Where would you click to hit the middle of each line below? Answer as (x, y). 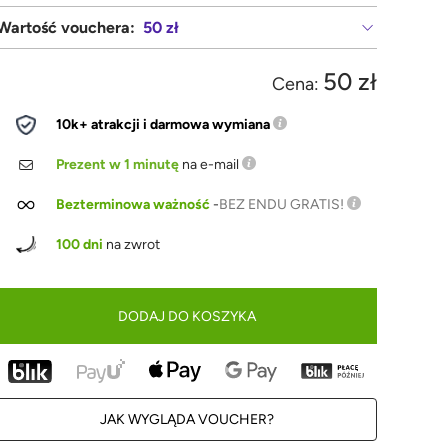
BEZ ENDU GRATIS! (282, 204)
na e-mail (211, 164)
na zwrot (132, 244)
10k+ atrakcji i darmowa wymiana (163, 124)
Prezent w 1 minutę (118, 164)
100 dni (80, 244)
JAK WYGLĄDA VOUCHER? (186, 419)
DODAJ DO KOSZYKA (186, 316)
